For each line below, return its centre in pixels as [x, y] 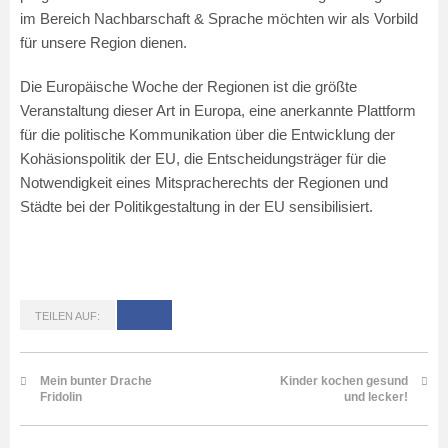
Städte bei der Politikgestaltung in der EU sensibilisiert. [198, 206]
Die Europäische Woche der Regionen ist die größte [188, 86]
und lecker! [376, 397]
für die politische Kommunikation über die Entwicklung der [207, 134]
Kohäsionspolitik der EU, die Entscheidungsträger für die [203, 158]
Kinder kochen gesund [344, 381]
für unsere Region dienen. [103, 42]
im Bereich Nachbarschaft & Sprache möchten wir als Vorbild [219, 18]
